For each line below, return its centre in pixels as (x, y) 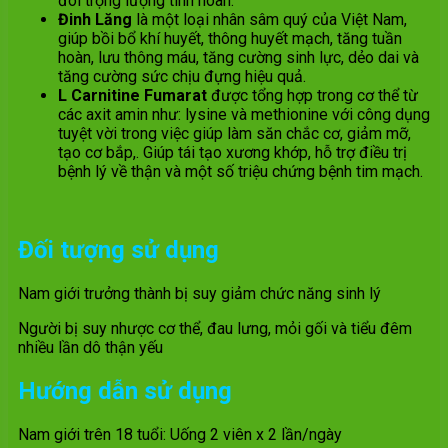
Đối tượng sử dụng (118, 250)
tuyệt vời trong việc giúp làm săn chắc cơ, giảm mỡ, (234, 134)
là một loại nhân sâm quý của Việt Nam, (269, 20)
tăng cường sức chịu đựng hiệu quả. (182, 77)
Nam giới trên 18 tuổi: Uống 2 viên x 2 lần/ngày (180, 435)
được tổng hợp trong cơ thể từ (312, 96)
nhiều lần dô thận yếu (90, 348)
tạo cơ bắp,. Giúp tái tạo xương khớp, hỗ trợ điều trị (232, 153)
